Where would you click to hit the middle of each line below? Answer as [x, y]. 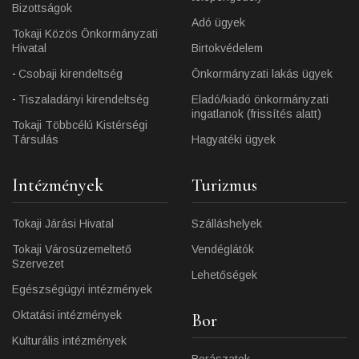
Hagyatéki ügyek [234, 139]
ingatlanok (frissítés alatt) [256, 114]
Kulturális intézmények [69, 341]
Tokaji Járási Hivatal [63, 224]
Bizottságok [42, 8]
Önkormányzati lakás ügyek [262, 74]
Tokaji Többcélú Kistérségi [80, 125]
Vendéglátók [223, 249]
